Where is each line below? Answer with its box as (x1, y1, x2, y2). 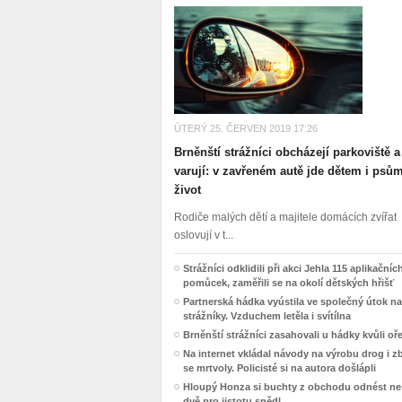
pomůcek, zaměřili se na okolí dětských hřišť (183, 277, 394, 288)
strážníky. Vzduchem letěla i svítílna (183, 310, 351, 321)
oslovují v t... (174, 229, 233, 241)
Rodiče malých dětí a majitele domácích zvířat (174, 211, 397, 223)
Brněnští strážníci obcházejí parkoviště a (174, 145, 400, 159)
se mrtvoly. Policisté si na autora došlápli (183, 363, 376, 373)
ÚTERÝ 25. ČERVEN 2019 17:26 (174, 123, 318, 134)
